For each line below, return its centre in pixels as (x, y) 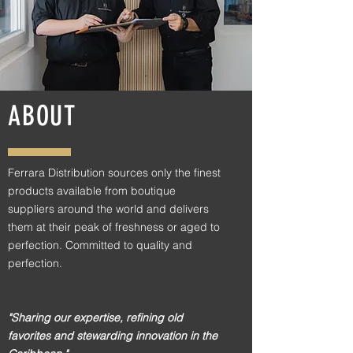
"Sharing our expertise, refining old (95, 318)
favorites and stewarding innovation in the (113, 336)
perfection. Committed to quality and (100, 245)
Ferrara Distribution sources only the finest (114, 173)
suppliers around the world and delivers (108, 209)
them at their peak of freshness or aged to (114, 227)
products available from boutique (92, 191)
